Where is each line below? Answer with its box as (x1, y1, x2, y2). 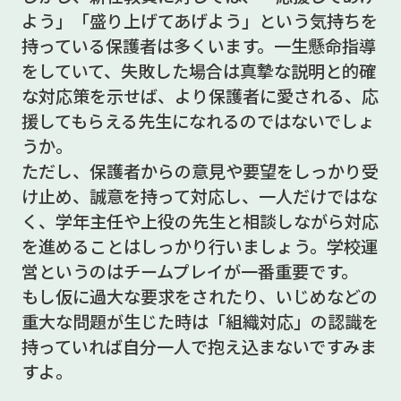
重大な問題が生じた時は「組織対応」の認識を (21, 308, 379, 334)
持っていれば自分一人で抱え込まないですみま (21, 333, 377, 359)
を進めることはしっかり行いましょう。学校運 (21, 233, 378, 259)
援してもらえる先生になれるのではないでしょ (21, 107, 375, 133)
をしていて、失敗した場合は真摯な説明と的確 (21, 57, 376, 83)
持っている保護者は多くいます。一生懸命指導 (21, 32, 376, 58)
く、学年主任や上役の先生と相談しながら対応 (21, 208, 379, 234)
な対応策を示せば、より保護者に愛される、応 (21, 82, 379, 108)
